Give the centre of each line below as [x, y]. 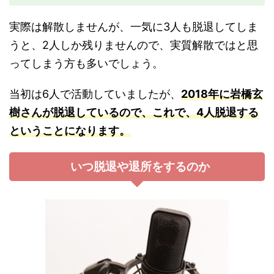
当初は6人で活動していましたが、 [95, 94]
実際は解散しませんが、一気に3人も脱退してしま [134, 26]
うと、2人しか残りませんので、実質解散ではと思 [134, 45]
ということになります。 [70, 130]
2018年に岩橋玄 [222, 94]
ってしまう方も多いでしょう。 [86, 63]
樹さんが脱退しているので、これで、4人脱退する [134, 112]
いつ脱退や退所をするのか [140, 166]
